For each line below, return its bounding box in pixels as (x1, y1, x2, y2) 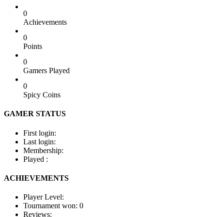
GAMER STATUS (4, 109, 66, 118)
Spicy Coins (23, 91, 61, 99)
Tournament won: (23, 201, 79, 210)
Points (23, 42, 42, 50)
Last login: (23, 137, 56, 146)
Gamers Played (23, 66, 70, 75)
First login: (23, 128, 56, 137)
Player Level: (23, 193, 64, 201)
